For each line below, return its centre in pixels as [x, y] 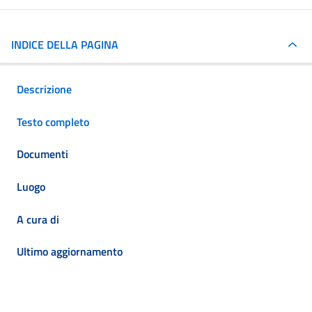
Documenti [42, 154]
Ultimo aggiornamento [70, 252]
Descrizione [44, 89]
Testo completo [53, 122]
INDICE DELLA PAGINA [65, 44]
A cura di [38, 219]
